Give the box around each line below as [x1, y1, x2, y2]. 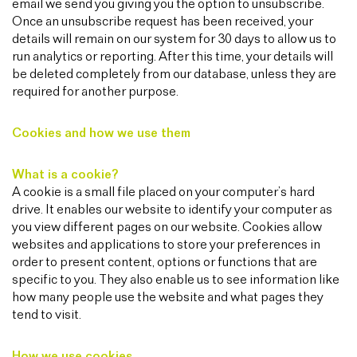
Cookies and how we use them [12, 127, 190, 140]
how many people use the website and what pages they [12, 291, 324, 304]
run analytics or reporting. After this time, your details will [12, 50, 333, 64]
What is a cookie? [12, 168, 119, 182]
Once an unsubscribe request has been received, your [12, 15, 313, 29]
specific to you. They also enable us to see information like [12, 273, 339, 287]
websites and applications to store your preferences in [12, 238, 320, 252]
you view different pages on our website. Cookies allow [12, 221, 322, 234]
